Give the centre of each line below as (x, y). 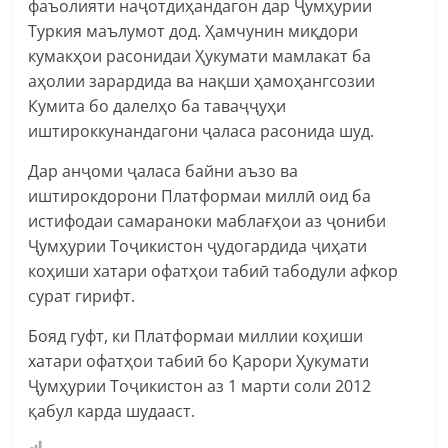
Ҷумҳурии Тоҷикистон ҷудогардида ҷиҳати (198, 245)
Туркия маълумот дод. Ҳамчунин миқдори (193, 30)
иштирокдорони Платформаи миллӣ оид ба (200, 195)
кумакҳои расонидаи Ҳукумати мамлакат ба (200, 55)
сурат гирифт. (82, 295)
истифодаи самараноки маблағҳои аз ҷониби (207, 220)
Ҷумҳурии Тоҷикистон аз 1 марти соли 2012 (200, 385)
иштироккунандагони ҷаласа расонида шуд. (201, 130)
